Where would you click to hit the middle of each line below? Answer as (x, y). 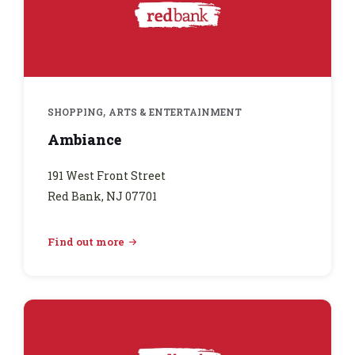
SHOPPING (75, 111)
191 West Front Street (107, 175)
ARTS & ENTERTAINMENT (175, 111)
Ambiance (84, 139)
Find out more (86, 241)
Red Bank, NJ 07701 (102, 196)
